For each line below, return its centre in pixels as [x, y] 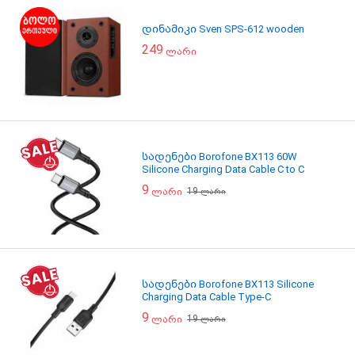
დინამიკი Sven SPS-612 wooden [223, 29]
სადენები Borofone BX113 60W [219, 157]
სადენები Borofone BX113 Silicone [228, 284]
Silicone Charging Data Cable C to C [223, 169]
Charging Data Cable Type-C [206, 297]
